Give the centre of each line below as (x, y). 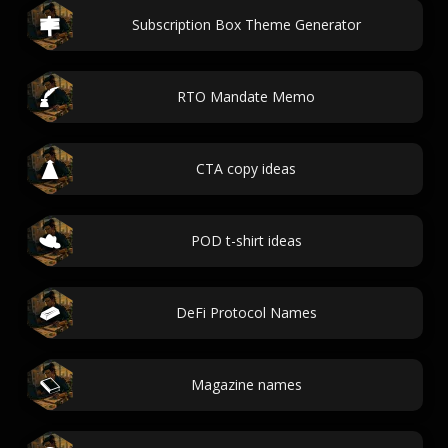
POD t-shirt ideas (246, 240)
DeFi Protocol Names (246, 312)
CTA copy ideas (246, 168)
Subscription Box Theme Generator (246, 24)
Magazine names (246, 384)
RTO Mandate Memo (246, 96)
